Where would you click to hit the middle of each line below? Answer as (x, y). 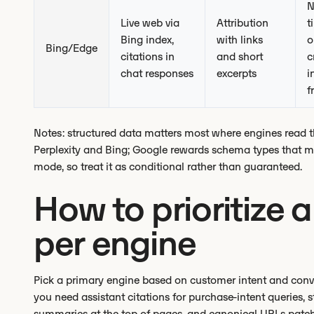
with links (240, 40)
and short (240, 56)
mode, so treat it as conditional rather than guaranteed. (168, 166)
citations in (148, 56)
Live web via (150, 23)
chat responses (157, 73)
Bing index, (147, 40)
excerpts (237, 73)
